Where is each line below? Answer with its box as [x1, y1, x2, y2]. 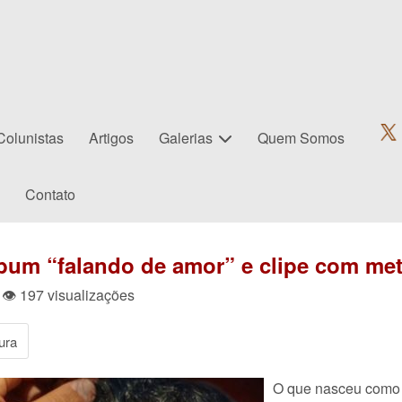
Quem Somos [257, 127, 345, 148]
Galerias [158, 127, 213, 148]
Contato [25, 184, 76, 205]
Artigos [88, 127, 134, 148]
